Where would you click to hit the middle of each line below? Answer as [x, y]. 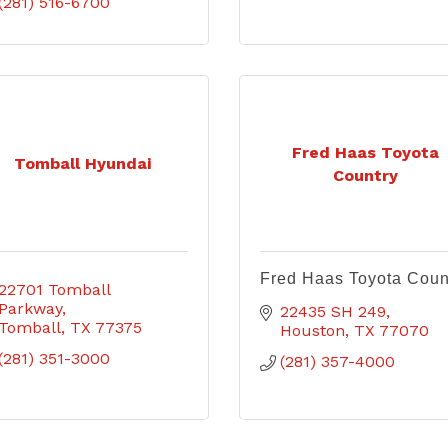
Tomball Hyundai [83, 163]
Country [365, 175]
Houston [312, 330]
